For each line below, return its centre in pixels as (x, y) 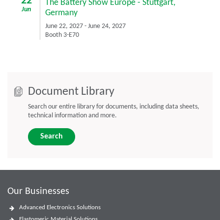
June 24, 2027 (106, 27)
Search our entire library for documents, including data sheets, (114, 107)
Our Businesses (38, 192)
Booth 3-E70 (62, 35)
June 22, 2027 (65, 27)
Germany (61, 13)
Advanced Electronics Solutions (60, 208)
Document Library (71, 92)
